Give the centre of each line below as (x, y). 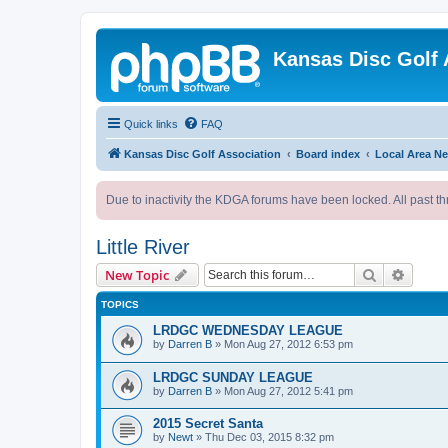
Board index (328, 154)
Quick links (151, 124)
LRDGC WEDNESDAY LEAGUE (248, 330)
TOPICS (120, 304)
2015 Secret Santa (208, 424)
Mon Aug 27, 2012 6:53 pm (288, 344)
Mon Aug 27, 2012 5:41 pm (288, 390)
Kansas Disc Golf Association (202, 154)
